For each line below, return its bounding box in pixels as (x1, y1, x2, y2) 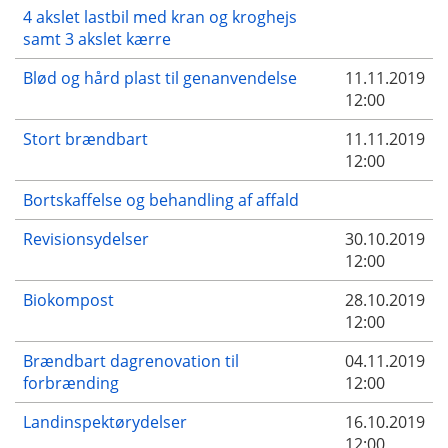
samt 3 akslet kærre (23, 27, 171, 50)
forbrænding (23, 371, 119, 394)
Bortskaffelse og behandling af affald (23, 188, 299, 211)
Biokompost (23, 288, 114, 311)
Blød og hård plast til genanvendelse (23, 66, 297, 89)
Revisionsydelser (23, 227, 149, 250)
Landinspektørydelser (23, 410, 187, 433)
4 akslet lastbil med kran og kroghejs (23, 5, 297, 28)
